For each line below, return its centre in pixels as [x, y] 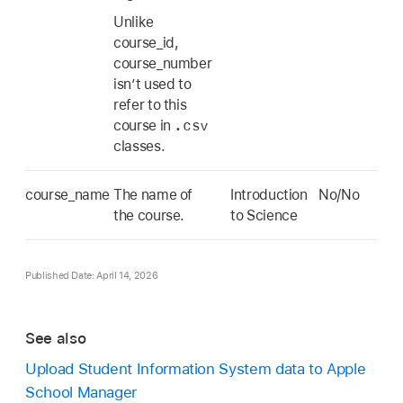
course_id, [146, 43]
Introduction [269, 194]
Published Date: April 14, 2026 [92, 276]
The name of [153, 194]
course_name [68, 194]
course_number [163, 64]
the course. [149, 215]
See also [56, 338]
